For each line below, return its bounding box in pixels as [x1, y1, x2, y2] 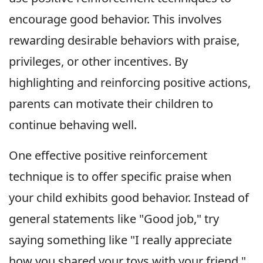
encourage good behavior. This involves [9, 11, 222, 27]
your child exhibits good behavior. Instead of [9, 189, 249, 205]
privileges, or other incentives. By [9, 53, 188, 69]
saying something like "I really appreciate [9, 231, 232, 248]
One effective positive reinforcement [9, 147, 207, 163]
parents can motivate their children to [9, 95, 213, 112]
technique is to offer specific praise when [9, 168, 231, 184]
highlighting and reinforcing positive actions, [9, 74, 251, 90]
